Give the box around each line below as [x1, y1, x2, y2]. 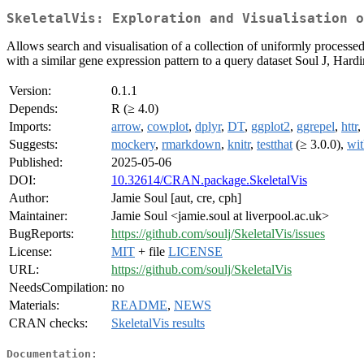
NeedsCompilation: [9, 280, 108, 295]
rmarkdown [162, 137, 221, 152]
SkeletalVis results [111, 316, 205, 331]
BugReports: [9, 227, 74, 241]
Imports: [9, 119, 51, 134]
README [111, 298, 167, 313]
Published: [9, 155, 63, 170]
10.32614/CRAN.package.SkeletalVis [111, 173, 307, 188]
